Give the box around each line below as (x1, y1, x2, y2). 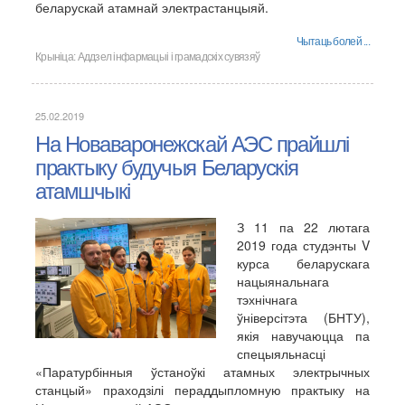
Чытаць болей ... (296, 35, 370, 48)
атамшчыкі (35, 179, 131, 203)
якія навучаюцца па (237, 326, 370, 344)
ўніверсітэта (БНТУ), (237, 308, 370, 326)
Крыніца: (35, 51, 78, 63)
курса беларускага (237, 254, 370, 272)
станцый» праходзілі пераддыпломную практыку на (35, 381, 370, 399)
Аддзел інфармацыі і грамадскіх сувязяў (77, 51, 260, 63)
